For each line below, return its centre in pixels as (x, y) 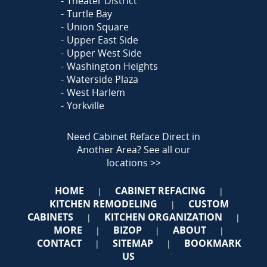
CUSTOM (208, 204)
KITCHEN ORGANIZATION (163, 217)
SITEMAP (133, 243)
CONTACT (59, 243)
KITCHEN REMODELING (103, 204)
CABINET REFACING (160, 191)
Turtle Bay (89, 14)
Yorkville (85, 106)
